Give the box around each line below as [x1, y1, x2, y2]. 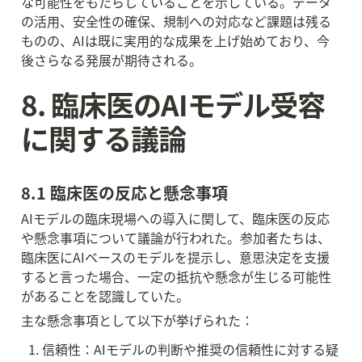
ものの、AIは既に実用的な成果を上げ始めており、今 [21, 31, 330, 50]
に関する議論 [21, 117, 186, 158]
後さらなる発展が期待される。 [21, 50, 202, 69]
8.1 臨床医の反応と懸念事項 [21, 181, 228, 204]
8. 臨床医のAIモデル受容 [21, 83, 325, 124]
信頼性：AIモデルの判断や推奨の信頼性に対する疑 [42, 339, 339, 359]
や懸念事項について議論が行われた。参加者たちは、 [21, 228, 330, 247]
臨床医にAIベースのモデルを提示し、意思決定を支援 [21, 247, 330, 267]
